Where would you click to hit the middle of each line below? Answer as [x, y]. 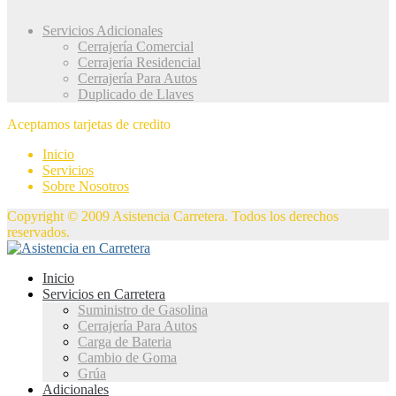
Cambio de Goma [127, 358]
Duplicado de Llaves [136, 95]
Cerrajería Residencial [139, 63]
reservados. [38, 232]
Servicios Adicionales [103, 31]
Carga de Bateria [125, 342]
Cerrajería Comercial [136, 47]
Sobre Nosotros [86, 187]
